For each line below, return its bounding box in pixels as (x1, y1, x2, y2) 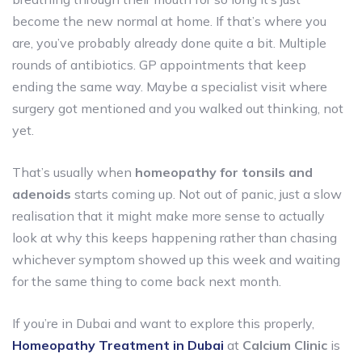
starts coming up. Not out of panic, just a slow (71, 185, 342, 202)
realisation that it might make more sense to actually (12, 207, 325, 224)
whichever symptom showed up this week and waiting (12, 250, 340, 267)
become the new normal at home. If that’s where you (12, 12, 326, 29)
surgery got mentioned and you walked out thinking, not (12, 99, 343, 116)
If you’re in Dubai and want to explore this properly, (12, 314, 314, 331)
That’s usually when (12, 163, 132, 180)
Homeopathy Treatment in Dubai (12, 336, 224, 353)
